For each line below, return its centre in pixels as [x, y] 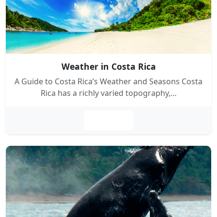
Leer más [108, 120]
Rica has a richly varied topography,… [108, 93]
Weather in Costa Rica [108, 66]
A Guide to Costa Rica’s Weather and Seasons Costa [108, 81]
